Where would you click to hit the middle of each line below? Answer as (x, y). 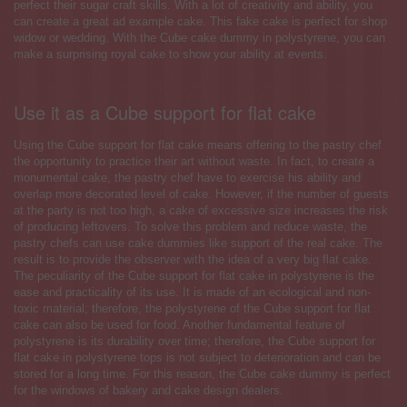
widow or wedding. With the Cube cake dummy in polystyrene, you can (199, 38)
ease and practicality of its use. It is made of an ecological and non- (192, 293)
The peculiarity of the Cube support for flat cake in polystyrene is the (194, 276)
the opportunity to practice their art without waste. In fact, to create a (194, 162)
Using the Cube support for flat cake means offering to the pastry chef (198, 145)
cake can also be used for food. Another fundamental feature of (179, 325)
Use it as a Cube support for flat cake (165, 113)
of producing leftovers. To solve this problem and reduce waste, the (190, 227)
